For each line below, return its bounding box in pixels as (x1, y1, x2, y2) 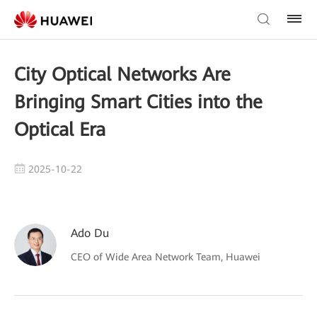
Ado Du (71, 226, 109, 240)
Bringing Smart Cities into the (14, 91, 263, 113)
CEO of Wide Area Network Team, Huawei (71, 251, 260, 263)
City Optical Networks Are (14, 64, 231, 85)
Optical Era (14, 119, 105, 140)
